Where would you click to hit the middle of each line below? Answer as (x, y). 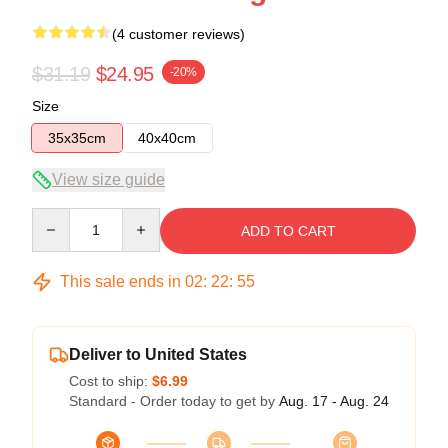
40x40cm (167, 137)
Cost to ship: (110, 380)
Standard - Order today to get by (174, 400)
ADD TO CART (288, 230)
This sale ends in (120, 281)
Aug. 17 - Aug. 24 (334, 400)
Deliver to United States (158, 354)
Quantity (57, 216)
